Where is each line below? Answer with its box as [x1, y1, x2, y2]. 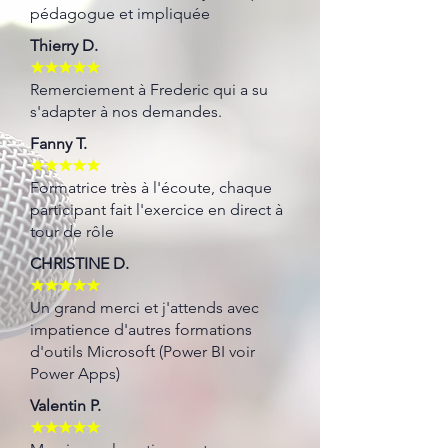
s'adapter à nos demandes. [30, 102, 222, 121]
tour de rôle [30, 222, 114, 241]
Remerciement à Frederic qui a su [30, 80, 268, 99]
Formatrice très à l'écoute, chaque [30, 178, 272, 197]
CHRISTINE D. [30, 254, 129, 273]
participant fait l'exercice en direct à [30, 200, 283, 219]
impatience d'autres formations [30, 320, 252, 339]
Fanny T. [30, 134, 87, 153]
